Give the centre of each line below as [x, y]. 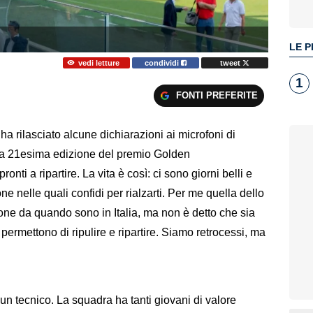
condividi [163, 63]
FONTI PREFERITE [217, 95]
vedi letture [99, 63]
